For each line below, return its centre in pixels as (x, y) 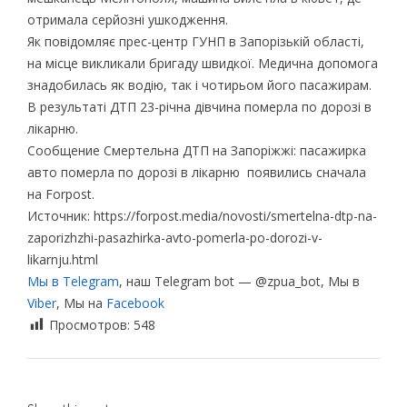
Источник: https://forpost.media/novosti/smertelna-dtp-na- (202, 215)
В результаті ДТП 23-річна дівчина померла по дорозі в (199, 106)
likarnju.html (62, 259)
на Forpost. (60, 194)
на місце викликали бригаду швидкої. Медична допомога (202, 63)
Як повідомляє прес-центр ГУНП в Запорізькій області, (195, 41)
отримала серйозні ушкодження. (127, 19)
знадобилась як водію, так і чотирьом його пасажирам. (199, 84)
